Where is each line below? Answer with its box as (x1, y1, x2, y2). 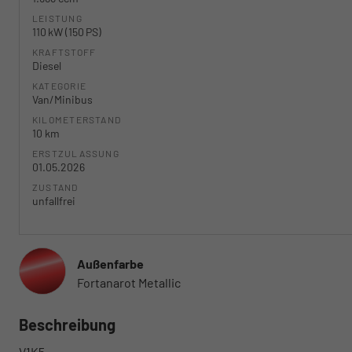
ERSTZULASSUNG (32, 148, 119, 159)
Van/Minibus (32, 93, 93, 107)
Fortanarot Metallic (77, 275, 181, 291)
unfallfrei (32, 194, 75, 208)
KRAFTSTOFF (32, 46, 97, 58)
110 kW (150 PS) (32, 25, 101, 39)
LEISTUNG (32, 13, 82, 24)
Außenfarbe (77, 256, 144, 272)
